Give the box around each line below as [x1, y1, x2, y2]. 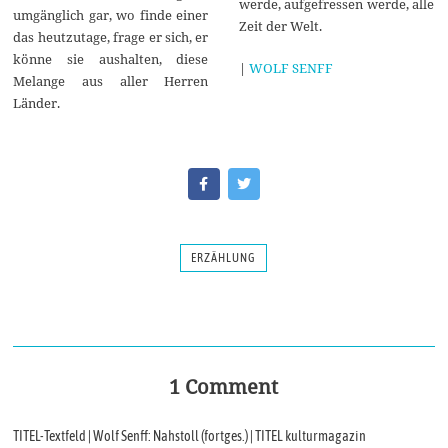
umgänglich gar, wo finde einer [13, 5, 209, 24]
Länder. [13, 93, 61, 112]
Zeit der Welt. [238, 16, 322, 35]
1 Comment [169, 373, 279, 401]
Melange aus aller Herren [13, 71, 209, 90]
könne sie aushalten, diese [13, 49, 209, 68]
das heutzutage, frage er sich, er [13, 27, 209, 46]
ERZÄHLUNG [191, 251, 257, 266]
